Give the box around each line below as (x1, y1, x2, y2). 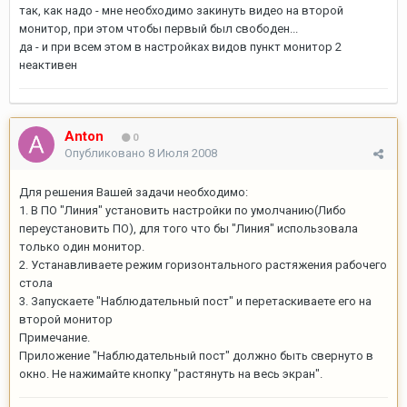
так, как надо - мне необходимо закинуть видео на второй (19, 4, 343, 17)
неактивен (19, 58, 77, 72)
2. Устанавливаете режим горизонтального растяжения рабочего (19, 258, 387, 272)
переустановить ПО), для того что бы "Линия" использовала (19, 222, 358, 235)
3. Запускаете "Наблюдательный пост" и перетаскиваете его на (19, 294, 372, 308)
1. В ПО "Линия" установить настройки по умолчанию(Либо (19, 203, 346, 217)
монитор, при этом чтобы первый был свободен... (19, 22, 298, 35)
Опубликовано (65, 146, 148, 160)
